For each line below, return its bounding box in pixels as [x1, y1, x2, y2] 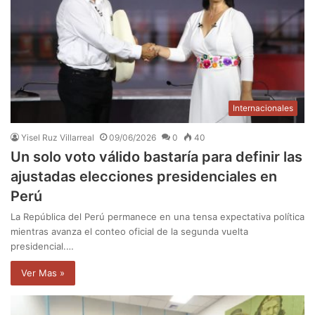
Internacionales [233, 103, 293, 114]
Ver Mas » [21, 267, 65, 279]
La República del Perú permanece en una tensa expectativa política [11, 211, 304, 223]
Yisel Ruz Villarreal [21, 132, 94, 143]
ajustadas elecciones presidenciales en [11, 168, 277, 186]
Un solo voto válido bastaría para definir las [11, 148, 302, 166]
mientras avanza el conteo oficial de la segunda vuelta [11, 226, 248, 238]
